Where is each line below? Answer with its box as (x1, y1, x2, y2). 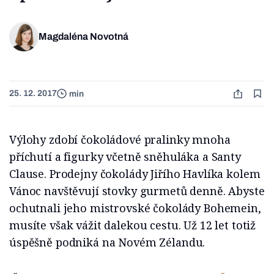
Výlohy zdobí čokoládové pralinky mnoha (9, 132, 231, 147)
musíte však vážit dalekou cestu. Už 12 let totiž (9, 218, 256, 233)
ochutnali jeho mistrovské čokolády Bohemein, (9, 201, 261, 216)
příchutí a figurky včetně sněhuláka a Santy (9, 149, 241, 165)
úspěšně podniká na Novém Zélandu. (9, 235, 206, 250)
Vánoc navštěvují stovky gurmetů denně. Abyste (9, 183, 265, 199)
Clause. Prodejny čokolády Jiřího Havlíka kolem (9, 166, 261, 182)
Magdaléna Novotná (39, 31, 128, 42)
